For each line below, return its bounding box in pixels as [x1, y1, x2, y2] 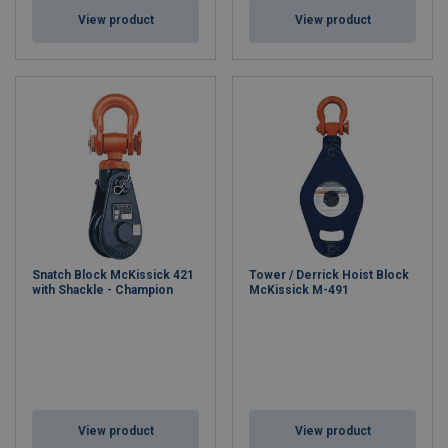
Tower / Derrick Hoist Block [249, 268, 409, 282]
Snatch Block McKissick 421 [32, 268, 194, 282]
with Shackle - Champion [32, 283, 173, 297]
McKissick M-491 [249, 283, 349, 297]
